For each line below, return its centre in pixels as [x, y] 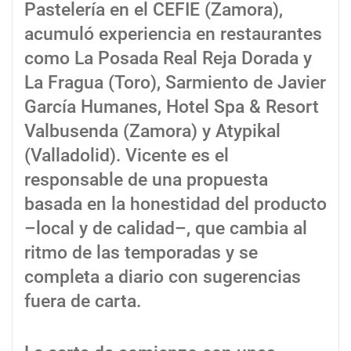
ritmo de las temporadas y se [141, 253]
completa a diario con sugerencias [163, 277]
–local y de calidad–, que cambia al [166, 229]
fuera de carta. [83, 302]
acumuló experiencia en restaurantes [173, 34]
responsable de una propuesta [146, 180]
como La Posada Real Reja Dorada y [168, 59]
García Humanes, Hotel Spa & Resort [172, 107]
